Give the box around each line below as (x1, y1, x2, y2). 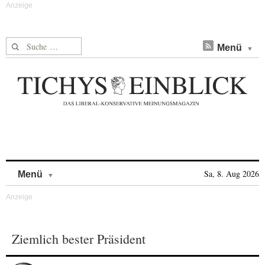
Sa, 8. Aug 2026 (204, 168, 259, 179)
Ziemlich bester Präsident (12, 230, 146, 247)
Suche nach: (6, 38, 51, 50)
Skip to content (54, 163, 116, 173)
